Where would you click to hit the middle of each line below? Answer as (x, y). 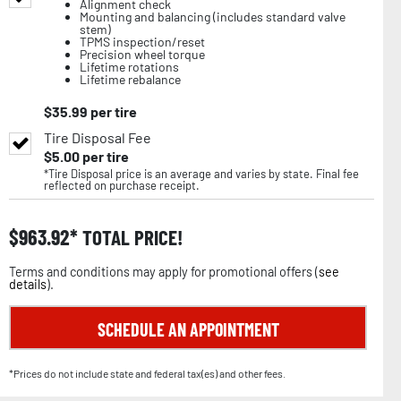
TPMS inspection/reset (142, 41)
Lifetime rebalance (130, 79)
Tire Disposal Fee (98, 137)
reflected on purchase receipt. (122, 185)
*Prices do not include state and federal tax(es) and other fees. (147, 373)
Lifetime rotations (129, 66)
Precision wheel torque (142, 54)
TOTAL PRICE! (130, 237)
